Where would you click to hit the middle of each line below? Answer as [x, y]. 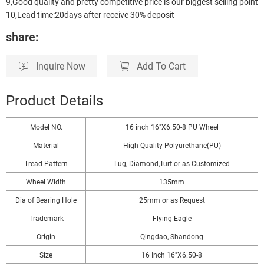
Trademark [46, 218]
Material [46, 145]
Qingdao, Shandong [172, 236]
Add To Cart [161, 66]
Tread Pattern [46, 163]
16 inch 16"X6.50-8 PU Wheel [172, 126]
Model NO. [46, 126]
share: [22, 36]
